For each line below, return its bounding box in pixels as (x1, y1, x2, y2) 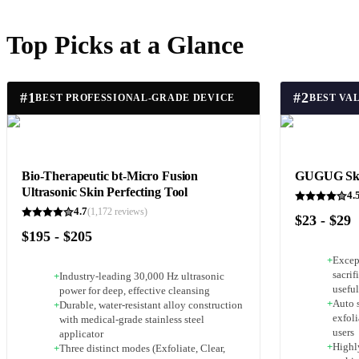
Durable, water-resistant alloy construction (59, 299, 243, 311)
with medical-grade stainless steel (59, 313, 204, 325)
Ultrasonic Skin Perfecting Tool (22, 185, 188, 200)
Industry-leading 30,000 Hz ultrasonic (59, 270, 224, 282)
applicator (59, 328, 103, 340)
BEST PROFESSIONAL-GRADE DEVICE (35, 92, 236, 104)
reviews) (112, 205, 147, 217)
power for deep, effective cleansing (59, 284, 210, 296)
